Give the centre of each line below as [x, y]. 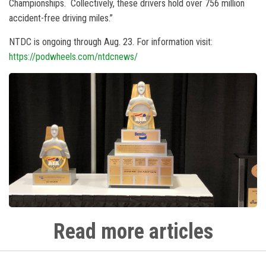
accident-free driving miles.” [61, 18]
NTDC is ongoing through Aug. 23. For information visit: [111, 42]
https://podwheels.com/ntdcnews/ [73, 57]
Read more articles [133, 232]
